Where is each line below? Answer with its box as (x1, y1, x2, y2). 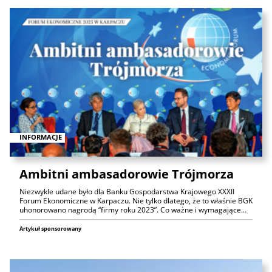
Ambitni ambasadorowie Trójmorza (19, 165, 234, 182)
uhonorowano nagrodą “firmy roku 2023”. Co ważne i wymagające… (19, 204, 246, 215)
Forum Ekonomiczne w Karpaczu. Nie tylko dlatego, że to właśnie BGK (19, 195, 253, 206)
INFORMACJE (19, 132, 62, 142)
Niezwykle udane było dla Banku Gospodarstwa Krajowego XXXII (19, 186, 234, 197)
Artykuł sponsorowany (19, 224, 81, 233)
